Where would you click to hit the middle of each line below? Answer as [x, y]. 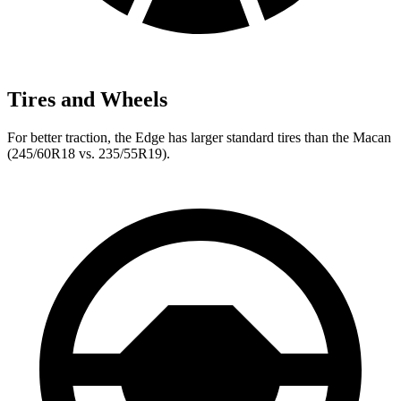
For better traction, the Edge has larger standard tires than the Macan [199, 137]
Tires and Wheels [87, 99]
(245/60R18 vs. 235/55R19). [89, 153]
